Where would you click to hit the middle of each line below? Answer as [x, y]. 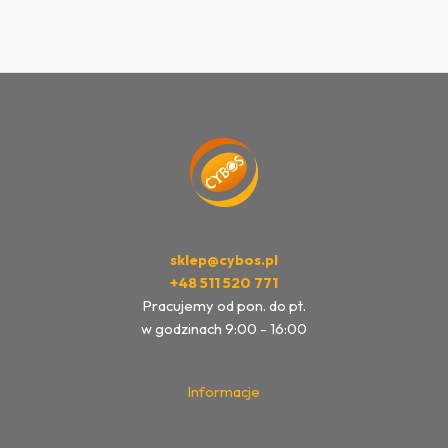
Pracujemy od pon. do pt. [224, 306]
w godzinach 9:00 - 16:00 [224, 329]
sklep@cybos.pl [224, 260]
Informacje [224, 392]
